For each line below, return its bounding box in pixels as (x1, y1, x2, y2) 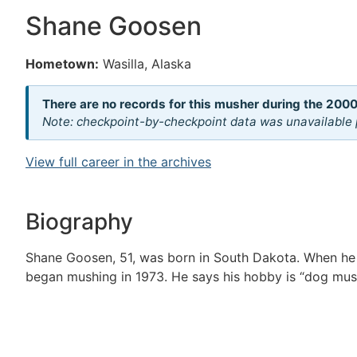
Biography (25, 207, 133, 235)
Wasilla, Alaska (103, 56, 191, 72)
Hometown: (25, 56, 99, 72)
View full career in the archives (25, 154, 211, 171)
